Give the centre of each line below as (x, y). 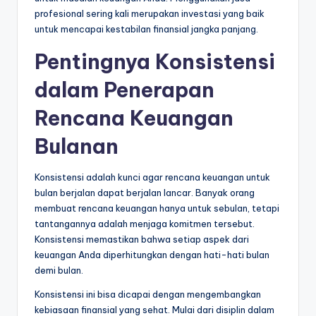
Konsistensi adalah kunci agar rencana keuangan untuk (152, 177)
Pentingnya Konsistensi (155, 62)
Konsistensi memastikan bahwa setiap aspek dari (142, 239)
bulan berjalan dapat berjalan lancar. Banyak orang (145, 193)
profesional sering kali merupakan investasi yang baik (150, 14)
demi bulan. (59, 271)
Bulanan (77, 147)
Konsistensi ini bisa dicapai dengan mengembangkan (148, 294)
